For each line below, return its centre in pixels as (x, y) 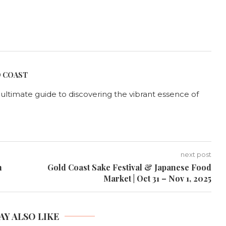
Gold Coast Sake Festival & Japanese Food (129, 167)
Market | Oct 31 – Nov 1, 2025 (157, 178)
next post (196, 154)
